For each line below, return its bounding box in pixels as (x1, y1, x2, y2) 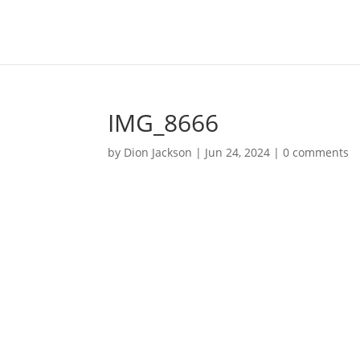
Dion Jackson (124, 145, 193, 160)
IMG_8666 (108, 106, 219, 139)
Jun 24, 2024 (205, 145, 271, 160)
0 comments (283, 145, 350, 160)
